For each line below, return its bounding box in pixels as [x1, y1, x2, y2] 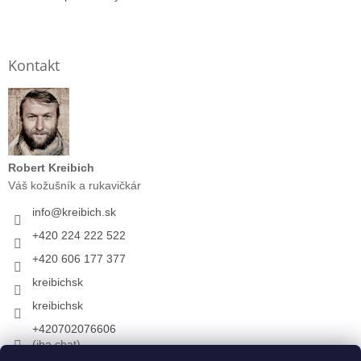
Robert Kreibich [8, 160, 94, 174]
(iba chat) [32, 337, 81, 351]
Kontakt [8, 55, 60, 75]
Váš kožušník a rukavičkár [8, 178, 141, 192]
